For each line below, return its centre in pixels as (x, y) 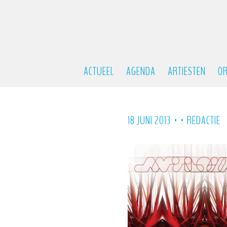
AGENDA (141, 71)
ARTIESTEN (186, 71)
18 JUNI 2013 (149, 121)
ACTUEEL (99, 71)
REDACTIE (204, 121)
